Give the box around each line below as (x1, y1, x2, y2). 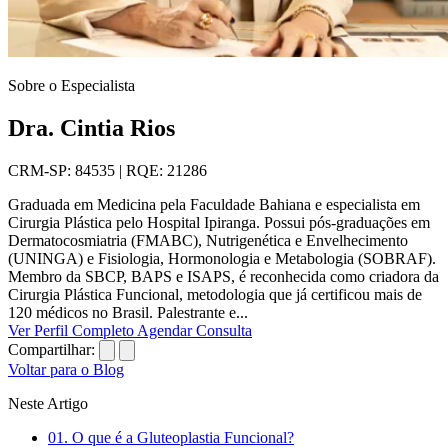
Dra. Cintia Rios (8, 114, 175, 141)
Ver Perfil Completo (8, 321, 137, 339)
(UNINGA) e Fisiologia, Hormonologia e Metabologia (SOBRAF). (8, 249, 436, 267)
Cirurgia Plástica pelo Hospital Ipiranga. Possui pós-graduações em (8, 213, 430, 231)
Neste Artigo (8, 394, 88, 412)
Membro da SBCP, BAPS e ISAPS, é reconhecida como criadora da (8, 267, 439, 285)
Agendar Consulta (137, 321, 252, 339)
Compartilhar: (8, 340, 95, 358)
